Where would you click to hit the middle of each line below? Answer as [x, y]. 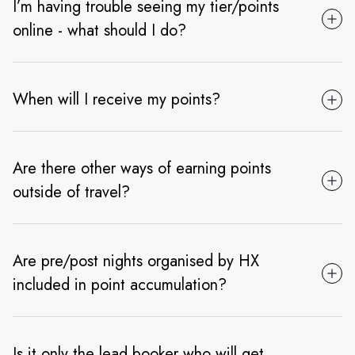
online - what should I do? [99, 31]
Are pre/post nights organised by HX [136, 261]
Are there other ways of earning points [142, 169]
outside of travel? [71, 193]
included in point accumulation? [120, 285]
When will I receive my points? [116, 100]
